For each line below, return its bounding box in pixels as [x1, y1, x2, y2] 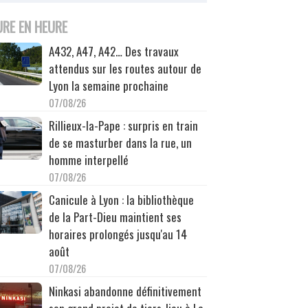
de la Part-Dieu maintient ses [48, 208, 181, 225]
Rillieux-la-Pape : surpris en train [48, 116, 198, 134]
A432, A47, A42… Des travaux [48, 42, 179, 60]
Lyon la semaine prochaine [48, 76, 168, 94]
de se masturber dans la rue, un [48, 133, 192, 151]
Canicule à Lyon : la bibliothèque [48, 190, 194, 208]
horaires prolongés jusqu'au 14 [48, 225, 187, 243]
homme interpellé [48, 151, 129, 168]
